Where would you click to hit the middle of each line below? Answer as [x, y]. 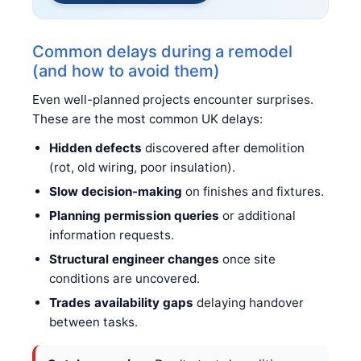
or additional [257, 215]
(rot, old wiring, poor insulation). [142, 167]
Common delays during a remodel [162, 51]
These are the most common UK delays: [147, 118]
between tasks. [93, 322]
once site [247, 259]
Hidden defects [95, 147]
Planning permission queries [134, 215]
